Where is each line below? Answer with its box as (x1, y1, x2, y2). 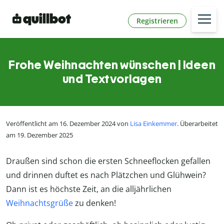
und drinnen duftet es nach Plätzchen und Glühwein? (6, 169, 206, 180)
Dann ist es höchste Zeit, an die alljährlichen (6, 183, 171, 194)
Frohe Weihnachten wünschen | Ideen (8, 57, 215, 72)
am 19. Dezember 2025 (6, 130, 73, 140)
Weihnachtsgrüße (6, 197, 73, 208)
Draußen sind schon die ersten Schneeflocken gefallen (6, 155, 210, 166)
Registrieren (136, 15, 178, 25)
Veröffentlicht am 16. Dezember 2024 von (6, 119, 130, 128)
